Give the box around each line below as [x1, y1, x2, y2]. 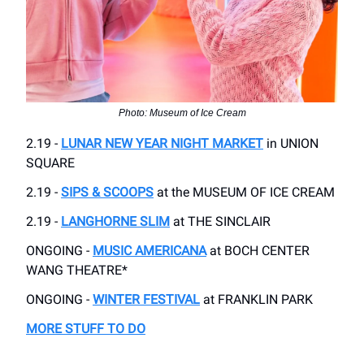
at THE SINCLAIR [170, 213, 271, 229]
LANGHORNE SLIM [61, 213, 170, 229]
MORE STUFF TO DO [26, 320, 145, 336]
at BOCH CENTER [206, 242, 310, 258]
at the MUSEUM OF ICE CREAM [154, 184, 335, 200]
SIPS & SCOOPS [61, 184, 154, 200]
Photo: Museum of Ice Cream [118, 106, 246, 119]
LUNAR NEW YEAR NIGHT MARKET [61, 135, 263, 151]
